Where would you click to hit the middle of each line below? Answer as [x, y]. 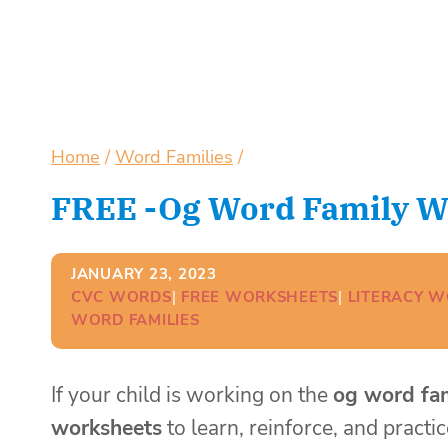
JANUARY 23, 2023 [144, 273]
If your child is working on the [192, 394]
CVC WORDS [121, 296]
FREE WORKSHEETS [260, 296]
